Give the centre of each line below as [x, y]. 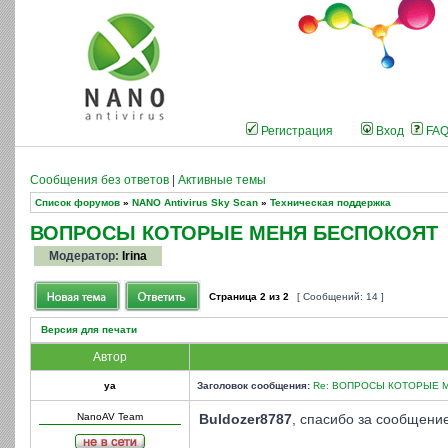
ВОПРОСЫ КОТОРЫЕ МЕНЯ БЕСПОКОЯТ [234, 232]
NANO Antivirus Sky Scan [195, 202]
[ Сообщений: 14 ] [340, 296]
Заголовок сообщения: [253, 385]
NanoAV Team [110, 416]
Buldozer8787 [245, 419]
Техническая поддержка [330, 202]
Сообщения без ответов [99, 180]
